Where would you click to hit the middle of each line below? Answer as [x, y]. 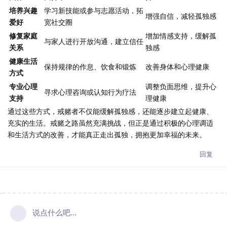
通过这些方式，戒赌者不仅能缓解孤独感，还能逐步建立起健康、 [110, 111]
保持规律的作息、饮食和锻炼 [90, 67]
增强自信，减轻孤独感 [181, 16]
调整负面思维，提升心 [181, 87]
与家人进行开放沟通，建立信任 [94, 42]
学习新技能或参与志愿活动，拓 [94, 11]
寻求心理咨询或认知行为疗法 [90, 92]
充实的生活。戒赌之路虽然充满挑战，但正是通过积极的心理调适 [110, 123]
